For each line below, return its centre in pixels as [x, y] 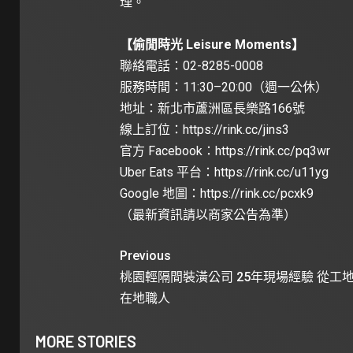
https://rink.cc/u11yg [271, 173]
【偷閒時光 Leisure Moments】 [212, 45]
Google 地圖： [160, 194]
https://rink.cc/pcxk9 [256, 194]
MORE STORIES [86, 342]
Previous [145, 256]
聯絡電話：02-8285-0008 [191, 66]
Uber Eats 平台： [167, 173]
